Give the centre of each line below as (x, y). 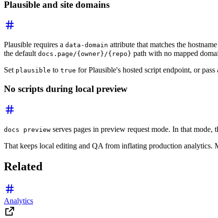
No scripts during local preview (66, 89)
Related (23, 166)
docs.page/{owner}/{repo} (85, 54)
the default (21, 54)
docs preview (27, 129)
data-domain (87, 45)
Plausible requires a (35, 45)
